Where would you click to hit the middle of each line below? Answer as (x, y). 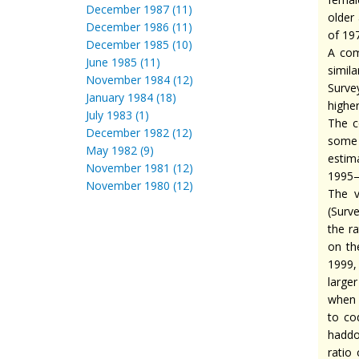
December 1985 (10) (139, 44)
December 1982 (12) (139, 133)
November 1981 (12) (139, 168)
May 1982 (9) (120, 150)
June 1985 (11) (123, 62)
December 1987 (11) (139, 9)
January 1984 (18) (131, 97)
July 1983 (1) (117, 115)
